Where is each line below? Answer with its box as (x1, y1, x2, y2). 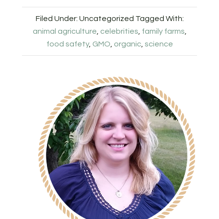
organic (113, 40, 141, 48)
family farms (141, 27, 185, 36)
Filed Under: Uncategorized (35, 15, 134, 23)
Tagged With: (135, 15, 184, 23)
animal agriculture (32, 27, 97, 36)
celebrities (100, 27, 138, 36)
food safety (46, 40, 89, 48)
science (144, 40, 173, 48)
